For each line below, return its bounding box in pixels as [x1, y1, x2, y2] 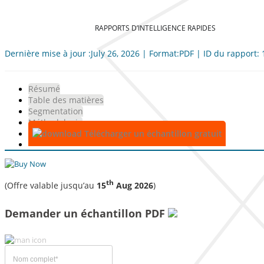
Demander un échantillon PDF [5, 206, 168, 220]
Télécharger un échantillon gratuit [81, 128, 222, 139]
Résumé [28, 83, 60, 94]
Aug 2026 [114, 179, 153, 191]
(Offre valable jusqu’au [5, 179, 97, 191]
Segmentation [28, 105, 83, 117]
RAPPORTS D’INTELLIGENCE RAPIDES [94, 22, 216, 33]
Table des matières [28, 94, 104, 105]
